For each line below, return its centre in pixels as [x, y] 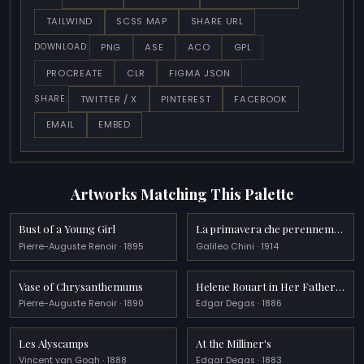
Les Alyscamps [54, 344]
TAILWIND [69, 22]
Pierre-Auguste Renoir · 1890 [82, 304]
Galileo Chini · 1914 [238, 246]
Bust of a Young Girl [67, 229]
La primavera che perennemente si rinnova [339, 229]
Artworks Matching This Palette [182, 193]
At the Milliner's [234, 344]
